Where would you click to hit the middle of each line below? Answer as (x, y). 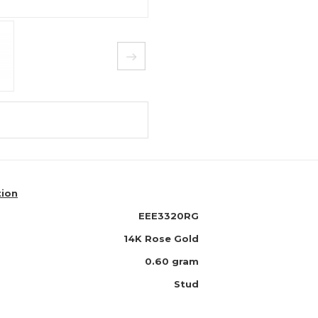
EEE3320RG (169, 216)
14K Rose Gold (161, 238)
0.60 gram (172, 261)
